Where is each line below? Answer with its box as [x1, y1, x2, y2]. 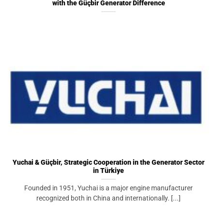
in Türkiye [93, 166, 124, 174]
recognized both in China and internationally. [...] [36, 194, 181, 202]
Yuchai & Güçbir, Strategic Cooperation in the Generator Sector [13, 158, 204, 166]
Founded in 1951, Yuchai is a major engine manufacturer [24, 184, 193, 192]
